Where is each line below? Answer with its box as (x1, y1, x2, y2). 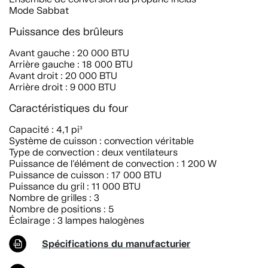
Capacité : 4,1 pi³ (9, 124, 83, 135)
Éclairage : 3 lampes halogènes (9, 215, 144, 226)
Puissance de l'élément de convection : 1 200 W (9, 158, 217, 169)
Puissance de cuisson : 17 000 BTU (9, 169, 162, 181)
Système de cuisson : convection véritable (9, 135, 194, 147)
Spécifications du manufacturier (42, 237, 190, 250)
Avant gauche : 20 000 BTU (9, 47, 129, 59)
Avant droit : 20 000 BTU (9, 70, 117, 81)
